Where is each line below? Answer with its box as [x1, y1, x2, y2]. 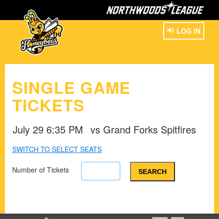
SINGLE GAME [12, 76, 131, 99]
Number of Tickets [12, 165, 69, 175]
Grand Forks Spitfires [103, 122, 196, 136]
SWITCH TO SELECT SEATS [12, 144, 102, 154]
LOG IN [176, 26, 200, 36]
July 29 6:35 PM [13, 122, 83, 136]
